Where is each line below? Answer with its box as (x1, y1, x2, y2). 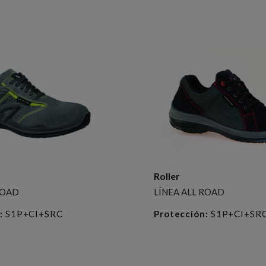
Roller (153, 170, 180, 182)
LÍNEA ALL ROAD (153, 186, 224, 197)
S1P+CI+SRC (2, 208, 63, 219)
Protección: (153, 208, 208, 219)
